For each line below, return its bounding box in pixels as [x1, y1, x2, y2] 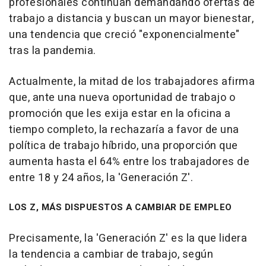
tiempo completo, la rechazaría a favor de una [9, 122, 239, 138]
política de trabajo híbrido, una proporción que [9, 138, 238, 154]
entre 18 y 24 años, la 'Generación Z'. [9, 170, 193, 186]
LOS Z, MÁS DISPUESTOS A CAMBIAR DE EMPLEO [9, 201, 232, 214]
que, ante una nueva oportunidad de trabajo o [9, 90, 235, 106]
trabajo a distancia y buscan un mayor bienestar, [9, 11, 254, 27]
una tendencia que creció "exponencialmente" [9, 27, 240, 43]
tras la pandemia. [9, 43, 96, 59]
